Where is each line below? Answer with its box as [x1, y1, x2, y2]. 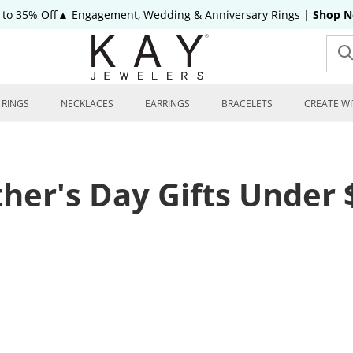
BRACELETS [221, 97, 273, 110]
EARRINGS [145, 97, 190, 110]
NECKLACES [61, 97, 113, 110]
